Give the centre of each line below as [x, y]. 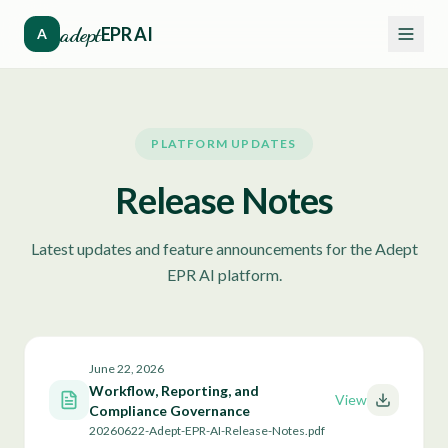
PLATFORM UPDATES [224, 143]
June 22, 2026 [126, 368]
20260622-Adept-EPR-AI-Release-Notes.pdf [207, 430]
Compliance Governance [169, 410]
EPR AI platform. [224, 274]
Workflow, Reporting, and [174, 390]
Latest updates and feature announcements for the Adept [224, 248]
